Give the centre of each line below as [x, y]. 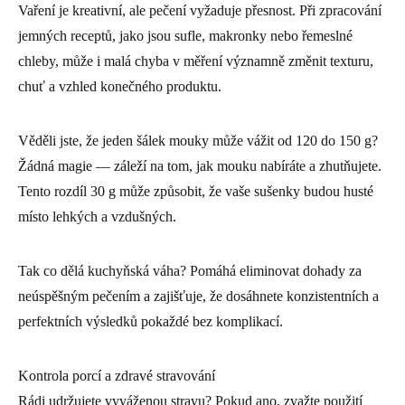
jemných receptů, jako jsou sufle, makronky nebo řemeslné [185, 35]
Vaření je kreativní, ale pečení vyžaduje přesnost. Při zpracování [200, 10]
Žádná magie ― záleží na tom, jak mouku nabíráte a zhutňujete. [200, 165]
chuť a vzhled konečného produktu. [120, 86]
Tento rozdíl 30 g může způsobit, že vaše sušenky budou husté [196, 191]
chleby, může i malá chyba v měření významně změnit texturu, [196, 61]
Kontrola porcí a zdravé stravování [117, 375]
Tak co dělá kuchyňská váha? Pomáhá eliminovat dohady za [190, 270]
